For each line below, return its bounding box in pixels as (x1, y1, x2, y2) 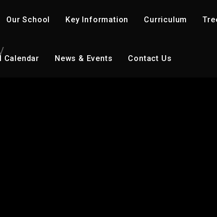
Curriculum (144, 15, 187, 24)
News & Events (55, 53, 113, 63)
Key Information (65, 15, 129, 24)
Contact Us (128, 53, 172, 63)
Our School (6, 15, 50, 24)
